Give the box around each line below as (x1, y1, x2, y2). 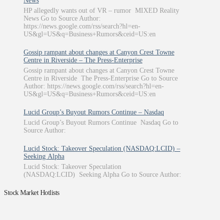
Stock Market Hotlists (4, 189, 59, 197)
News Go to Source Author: (24, 14, 101, 22)
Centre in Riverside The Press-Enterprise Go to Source (24, 74, 178, 82)
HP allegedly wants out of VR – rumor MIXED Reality (24, 6, 179, 14)
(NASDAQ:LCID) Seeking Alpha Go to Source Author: (24, 170, 181, 178)
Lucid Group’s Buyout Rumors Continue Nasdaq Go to (24, 118, 178, 126)
